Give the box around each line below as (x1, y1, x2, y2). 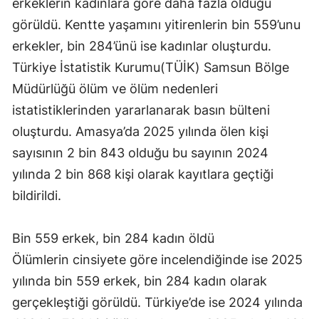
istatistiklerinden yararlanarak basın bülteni (12, 103, 270, 118)
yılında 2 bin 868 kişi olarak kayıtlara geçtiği (12, 167, 273, 182)
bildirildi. (12, 188, 65, 204)
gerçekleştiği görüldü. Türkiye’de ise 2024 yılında (12, 295, 303, 310)
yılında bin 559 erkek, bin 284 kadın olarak (12, 273, 267, 289)
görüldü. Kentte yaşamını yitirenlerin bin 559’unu (12, 17, 300, 33)
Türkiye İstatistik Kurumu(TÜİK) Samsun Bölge (12, 60, 289, 75)
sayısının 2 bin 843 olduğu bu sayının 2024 (12, 145, 268, 161)
